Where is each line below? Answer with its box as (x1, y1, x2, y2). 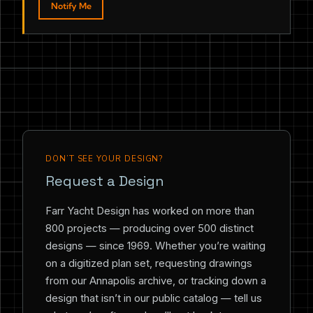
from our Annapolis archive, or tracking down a (45, 274, 266, 287)
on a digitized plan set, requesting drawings (45, 256, 252, 270)
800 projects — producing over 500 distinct (45, 221, 254, 235)
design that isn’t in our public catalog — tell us (45, 291, 262, 305)
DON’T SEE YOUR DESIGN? (45, 152, 163, 164)
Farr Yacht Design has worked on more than (45, 204, 254, 217)
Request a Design (45, 171, 164, 190)
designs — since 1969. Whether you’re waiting (45, 239, 265, 252)
